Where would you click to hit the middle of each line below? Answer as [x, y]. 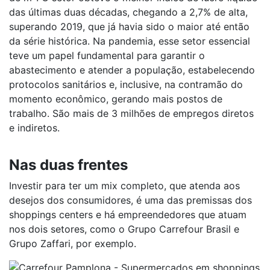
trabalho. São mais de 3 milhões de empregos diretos [131, 113]
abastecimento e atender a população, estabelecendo [132, 70]
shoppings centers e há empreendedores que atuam [128, 215]
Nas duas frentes [68, 165]
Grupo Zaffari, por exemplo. [74, 243]
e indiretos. [36, 128]
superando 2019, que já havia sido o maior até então [129, 27]
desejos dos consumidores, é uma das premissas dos [130, 200]
